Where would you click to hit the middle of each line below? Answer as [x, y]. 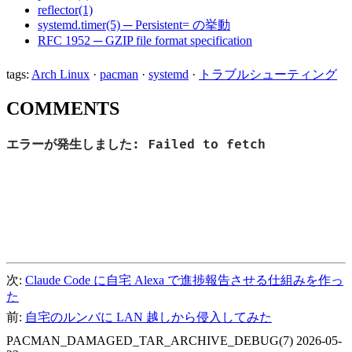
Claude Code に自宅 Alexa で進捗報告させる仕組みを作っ [184, 280]
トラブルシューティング [268, 74]
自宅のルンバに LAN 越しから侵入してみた [148, 317]
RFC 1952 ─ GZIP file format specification [145, 40]
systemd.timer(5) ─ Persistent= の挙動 [134, 24]
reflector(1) [65, 9]
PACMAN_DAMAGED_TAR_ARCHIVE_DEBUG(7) [150, 340]
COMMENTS [63, 109]
